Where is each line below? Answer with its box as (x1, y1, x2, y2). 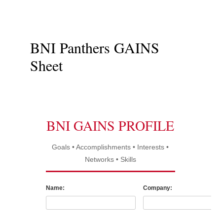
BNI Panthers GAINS (30, 37, 159, 57)
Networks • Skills (84, 155, 136, 163)
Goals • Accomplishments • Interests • (52, 143, 169, 151)
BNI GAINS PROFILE (46, 116, 175, 135)
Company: (143, 184, 173, 191)
